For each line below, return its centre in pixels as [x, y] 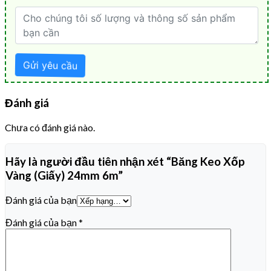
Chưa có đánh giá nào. [50, 127]
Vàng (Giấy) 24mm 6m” [64, 176]
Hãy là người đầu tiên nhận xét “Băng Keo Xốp [125, 162]
